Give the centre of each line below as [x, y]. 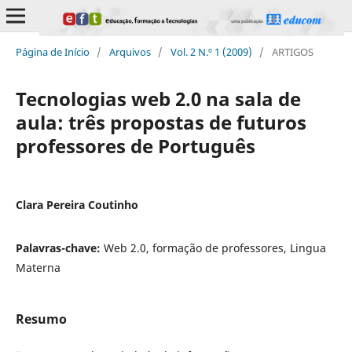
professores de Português [135, 145]
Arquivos [130, 51]
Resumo [41, 319]
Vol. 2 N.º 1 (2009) [211, 51]
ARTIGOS [292, 51]
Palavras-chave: [59, 247]
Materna [38, 267]
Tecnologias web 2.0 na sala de [158, 98]
